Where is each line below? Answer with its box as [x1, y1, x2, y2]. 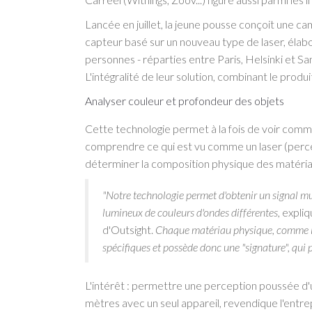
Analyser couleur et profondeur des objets [85, 94, 284, 108]
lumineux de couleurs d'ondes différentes [102, 205, 278, 219]
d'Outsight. [102, 223, 155, 237]
